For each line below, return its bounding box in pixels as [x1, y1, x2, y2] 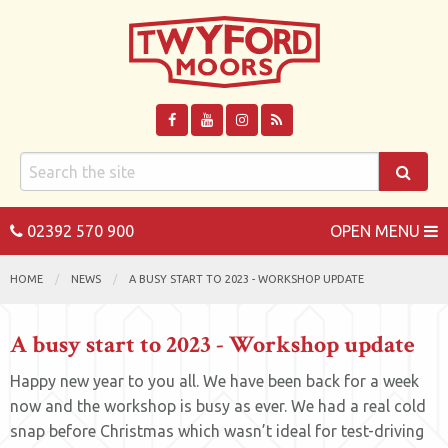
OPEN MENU [330, 222, 420, 240]
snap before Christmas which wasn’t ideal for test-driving [10, 422, 424, 440]
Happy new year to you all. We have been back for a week [10, 372, 419, 390]
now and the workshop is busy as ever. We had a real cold [10, 397, 426, 415]
